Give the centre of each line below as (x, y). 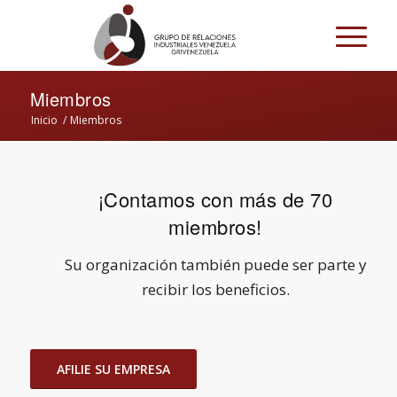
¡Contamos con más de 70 (215, 199)
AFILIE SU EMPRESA (113, 369)
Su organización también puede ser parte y (215, 265)
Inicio (44, 120)
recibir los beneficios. (215, 290)
